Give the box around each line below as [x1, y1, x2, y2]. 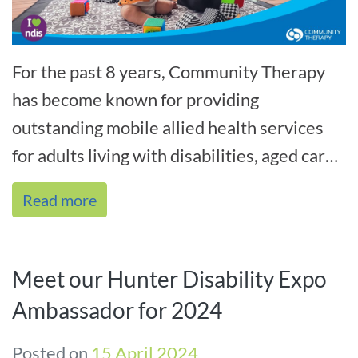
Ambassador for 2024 [12, 296, 222, 324]
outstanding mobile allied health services [12, 117, 324, 139]
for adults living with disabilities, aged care [12, 145, 335, 167]
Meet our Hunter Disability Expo [12, 265, 327, 293]
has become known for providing [12, 89, 259, 111]
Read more [22, 190, 97, 210]
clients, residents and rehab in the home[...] [12, 173, 338, 195]
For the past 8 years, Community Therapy [12, 61, 325, 83]
